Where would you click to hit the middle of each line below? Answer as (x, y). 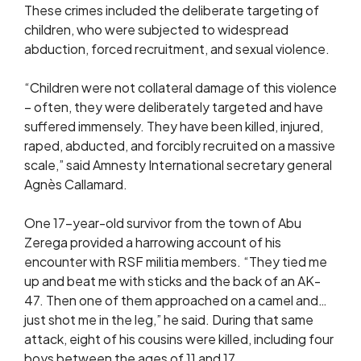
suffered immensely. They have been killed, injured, (174, 126)
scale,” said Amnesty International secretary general (178, 165)
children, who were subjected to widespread (156, 29)
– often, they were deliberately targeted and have (174, 107)
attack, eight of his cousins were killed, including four (179, 339)
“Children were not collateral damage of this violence (180, 87)
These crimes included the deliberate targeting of (172, 10)
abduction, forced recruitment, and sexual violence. (177, 49)
